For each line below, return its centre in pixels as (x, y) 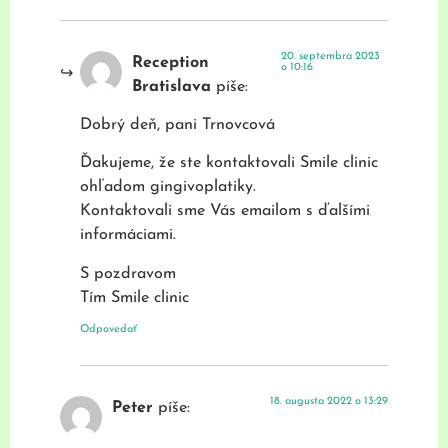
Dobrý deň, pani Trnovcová (177, 124)
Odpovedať (108, 330)
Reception (170, 62)
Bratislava (171, 86)
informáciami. (128, 235)
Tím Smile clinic (134, 297)
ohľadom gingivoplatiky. (168, 187)
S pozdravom (128, 273)
